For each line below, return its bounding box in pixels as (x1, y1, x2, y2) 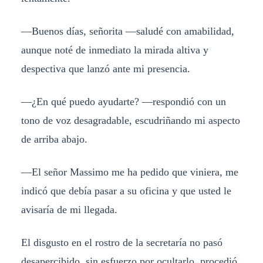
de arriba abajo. (21, 133, 87, 146)
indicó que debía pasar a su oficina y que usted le (21, 185, 231, 197)
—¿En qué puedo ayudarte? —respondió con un (21, 96, 226, 108)
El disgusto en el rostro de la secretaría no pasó (21, 236, 222, 248)
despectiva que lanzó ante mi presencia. (21, 63, 190, 75)
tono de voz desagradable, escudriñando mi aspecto (21, 114, 240, 127)
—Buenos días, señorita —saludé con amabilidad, (21, 25, 234, 38)
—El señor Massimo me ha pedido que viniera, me (21, 166, 238, 178)
